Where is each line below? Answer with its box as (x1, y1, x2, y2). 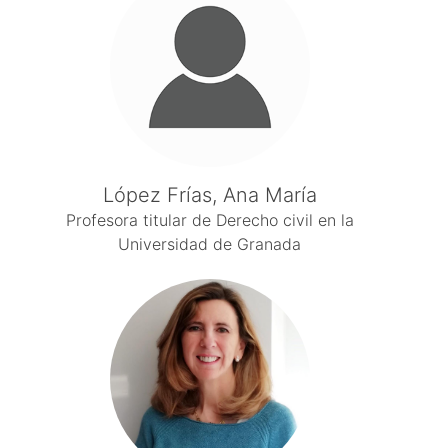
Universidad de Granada (118, 234, 302, 254)
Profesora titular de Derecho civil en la (65, 210, 354, 230)
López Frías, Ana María (102, 183, 317, 207)
